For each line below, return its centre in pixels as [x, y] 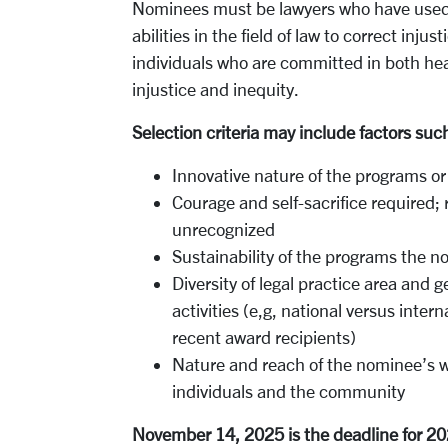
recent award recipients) [264, 337]
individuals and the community [288, 391]
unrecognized [225, 229]
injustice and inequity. [215, 89]
